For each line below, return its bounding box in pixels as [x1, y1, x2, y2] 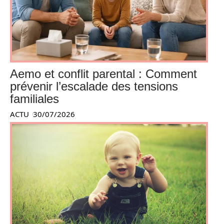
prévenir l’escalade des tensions [10, 79, 178, 93]
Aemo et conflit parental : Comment [10, 66, 197, 80]
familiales [10, 91, 59, 105]
